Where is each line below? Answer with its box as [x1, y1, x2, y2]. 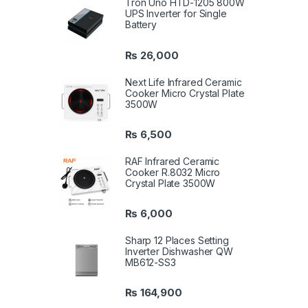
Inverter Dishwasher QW [125, 245, 233, 258]
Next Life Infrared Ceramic [125, 76, 242, 88]
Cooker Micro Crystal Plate [125, 87, 245, 99]
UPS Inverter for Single [125, 8, 227, 20]
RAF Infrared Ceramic [125, 155, 220, 167]
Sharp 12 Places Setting [125, 234, 229, 247]
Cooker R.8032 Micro [125, 166, 221, 178]
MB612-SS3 [125, 256, 176, 269]
